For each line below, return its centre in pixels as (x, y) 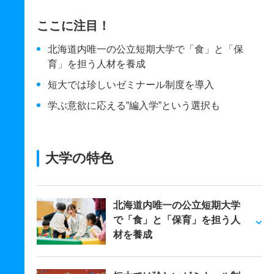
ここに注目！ (73, 26)
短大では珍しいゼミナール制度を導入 (131, 85)
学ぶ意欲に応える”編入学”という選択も (134, 106)
